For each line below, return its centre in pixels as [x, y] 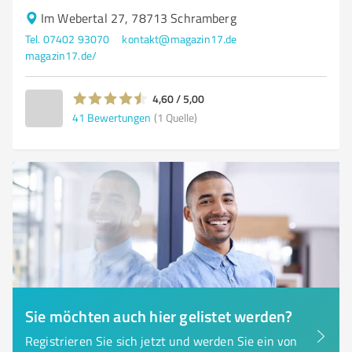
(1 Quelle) [176, 117]
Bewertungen [119, 117]
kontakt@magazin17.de [180, 39]
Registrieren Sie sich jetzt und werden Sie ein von [161, 341]
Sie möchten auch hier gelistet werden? [159, 316]
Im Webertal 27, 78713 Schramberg [139, 18]
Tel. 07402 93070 [68, 39]
